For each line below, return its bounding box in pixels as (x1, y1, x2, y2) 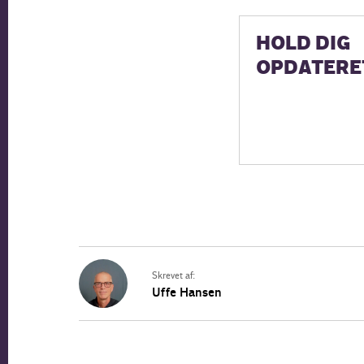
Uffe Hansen (152, 284, 222, 300)
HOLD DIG (255, 32, 350, 57)
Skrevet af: (152, 270, 195, 282)
